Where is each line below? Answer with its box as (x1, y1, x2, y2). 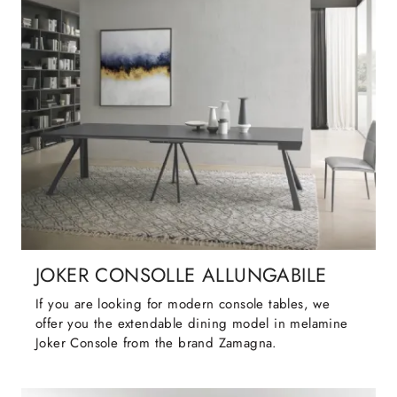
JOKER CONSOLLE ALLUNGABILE (35, 261, 327, 290)
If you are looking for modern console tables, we (35, 294, 331, 315)
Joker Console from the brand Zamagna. (35, 333, 277, 354)
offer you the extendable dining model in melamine (35, 314, 348, 334)
